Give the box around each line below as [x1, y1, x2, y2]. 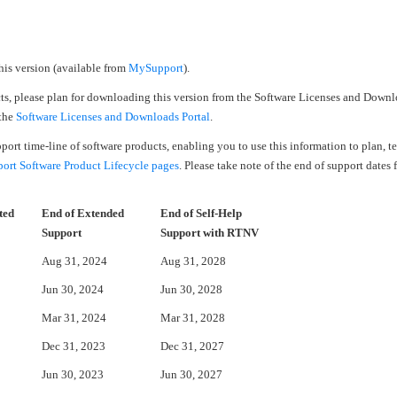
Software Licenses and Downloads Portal [16, 110, 210, 123]
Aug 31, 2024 [42, 254, 107, 268]
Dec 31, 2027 [160, 339, 224, 353]
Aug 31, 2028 [160, 254, 226, 268]
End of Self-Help [160, 206, 242, 220]
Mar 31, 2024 [42, 311, 106, 324]
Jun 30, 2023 [42, 368, 104, 381]
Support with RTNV [160, 226, 259, 239]
